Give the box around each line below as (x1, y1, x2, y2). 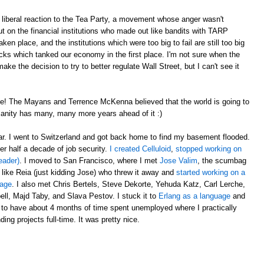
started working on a (176, 167, 245, 177)
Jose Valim (160, 156, 197, 165)
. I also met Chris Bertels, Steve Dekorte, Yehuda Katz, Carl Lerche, (12, 179, 245, 189)
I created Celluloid (110, 144, 171, 153)
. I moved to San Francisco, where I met (19, 156, 160, 165)
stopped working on (176, 144, 242, 153)
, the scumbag (197, 156, 246, 165)
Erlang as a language (159, 191, 230, 200)
